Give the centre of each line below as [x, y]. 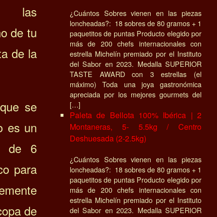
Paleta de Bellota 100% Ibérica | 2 [136, 115]
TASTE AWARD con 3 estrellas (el [136, 74]
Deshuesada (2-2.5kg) [108, 138]
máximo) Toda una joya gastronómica [136, 84]
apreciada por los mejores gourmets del [136, 94]
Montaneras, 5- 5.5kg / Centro [136, 126]
